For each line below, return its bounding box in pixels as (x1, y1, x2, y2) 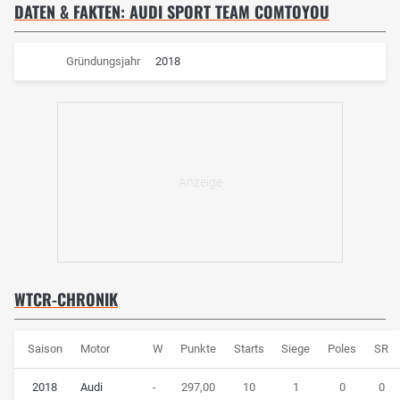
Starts (233, 341, 264, 355)
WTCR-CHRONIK (14, 287, 118, 311)
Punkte (180, 341, 217, 355)
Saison (27, 341, 62, 355)
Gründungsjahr (65, 54, 140, 68)
